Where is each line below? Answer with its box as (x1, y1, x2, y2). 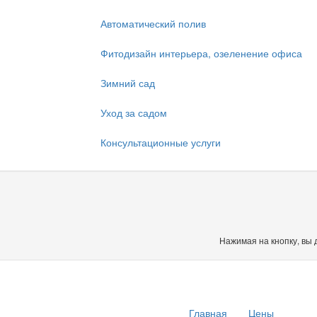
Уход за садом (100, 105, 167, 120)
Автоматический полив (100, 16, 206, 30)
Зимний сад (100, 76, 155, 90)
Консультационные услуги (100, 135, 221, 149)
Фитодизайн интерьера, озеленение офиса (100, 46, 302, 60)
